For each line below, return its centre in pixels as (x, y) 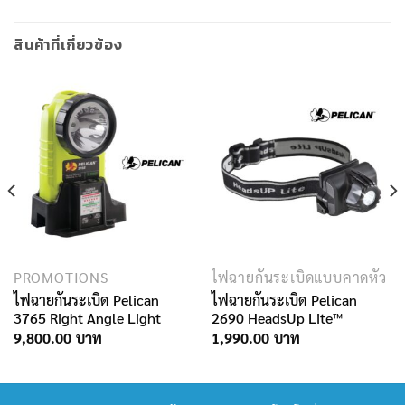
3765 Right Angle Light (87, 317)
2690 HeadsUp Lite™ (277, 317)
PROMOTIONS (61, 277)
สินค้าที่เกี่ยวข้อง (68, 44)
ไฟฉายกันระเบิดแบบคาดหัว (299, 277)
